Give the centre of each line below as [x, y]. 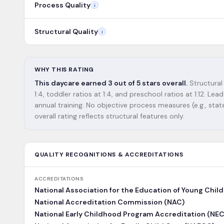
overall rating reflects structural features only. [109, 116]
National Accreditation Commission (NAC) [109, 202]
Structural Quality [66, 31]
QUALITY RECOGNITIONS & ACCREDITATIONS [109, 154]
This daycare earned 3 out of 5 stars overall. [111, 83]
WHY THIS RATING [64, 69]
